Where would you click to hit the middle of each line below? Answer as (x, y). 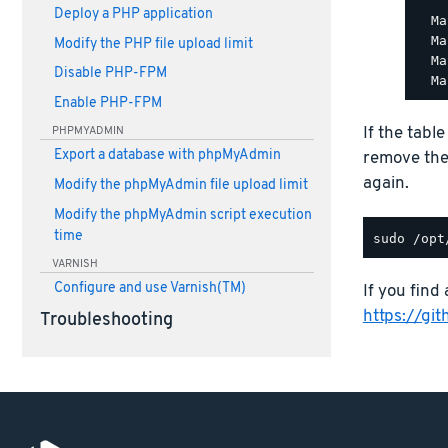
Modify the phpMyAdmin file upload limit (180, 186)
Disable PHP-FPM (110, 74)
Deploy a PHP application (133, 14)
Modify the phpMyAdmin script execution (182, 215)
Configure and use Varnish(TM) (149, 289)
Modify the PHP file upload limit (153, 44)
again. (385, 184)
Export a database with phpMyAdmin (167, 156)
